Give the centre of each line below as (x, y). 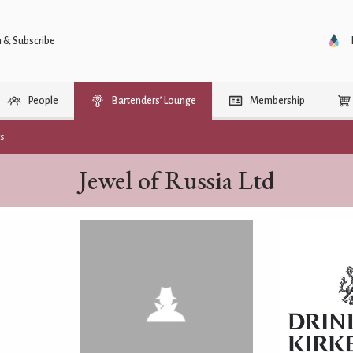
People (43, 101)
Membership (277, 101)
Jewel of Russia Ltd (176, 180)
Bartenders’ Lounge (154, 101)
